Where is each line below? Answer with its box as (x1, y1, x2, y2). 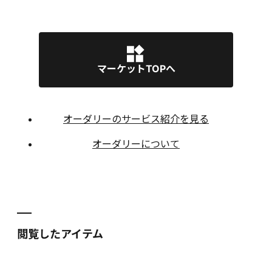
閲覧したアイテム (17, 228, 103, 240)
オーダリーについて (92, 138, 180, 150)
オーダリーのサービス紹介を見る (63, 113, 209, 125)
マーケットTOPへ (97, 63, 175, 75)
